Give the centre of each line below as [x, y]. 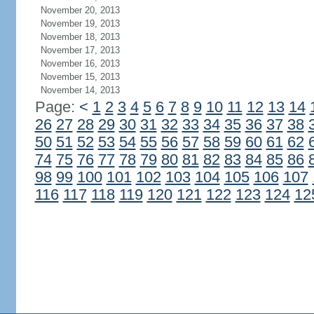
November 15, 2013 [80, 77]
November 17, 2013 [80, 50]
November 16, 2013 [80, 63]
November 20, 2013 [80, 10]
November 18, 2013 [80, 37]
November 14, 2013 [80, 90]
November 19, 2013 [80, 23]
